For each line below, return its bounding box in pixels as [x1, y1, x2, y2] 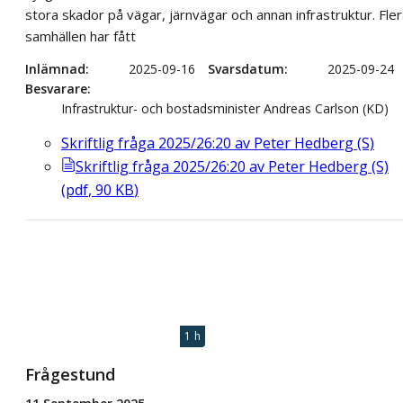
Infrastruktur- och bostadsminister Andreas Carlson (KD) [61, 100, 389, 118]
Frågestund [25, 363, 115, 385]
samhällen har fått [25, 27, 136, 46]
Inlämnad [25, 60, 85, 78]
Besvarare [25, 80, 87, 98]
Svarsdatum [208, 60, 284, 78]
